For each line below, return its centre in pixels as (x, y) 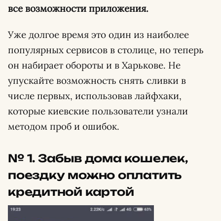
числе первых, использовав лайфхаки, (95, 96)
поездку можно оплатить (95, 175)
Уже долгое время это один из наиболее (98, 35)
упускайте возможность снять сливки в (97, 80)
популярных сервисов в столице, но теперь (106, 50)
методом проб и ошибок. (64, 126)
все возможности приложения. (78, 8)
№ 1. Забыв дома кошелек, (98, 158)
